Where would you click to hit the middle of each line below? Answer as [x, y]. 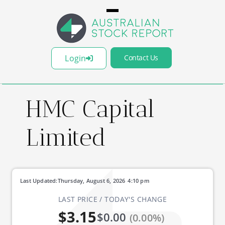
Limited [66, 137]
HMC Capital [90, 109]
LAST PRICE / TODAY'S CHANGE [113, 199]
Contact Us [141, 58]
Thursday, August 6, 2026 [91, 181]
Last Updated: [39, 181]
